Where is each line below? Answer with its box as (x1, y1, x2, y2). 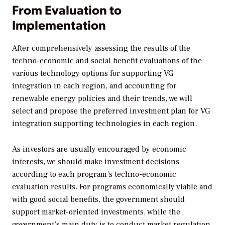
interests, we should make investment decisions (12, 157, 179, 167)
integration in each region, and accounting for (12, 81, 177, 91)
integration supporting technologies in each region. (12, 119, 197, 129)
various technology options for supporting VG (12, 68, 173, 79)
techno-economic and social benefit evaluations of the (12, 56, 202, 66)
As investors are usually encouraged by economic (12, 144, 186, 155)
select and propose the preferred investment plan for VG (12, 106, 210, 117)
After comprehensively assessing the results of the (12, 43, 190, 54)
